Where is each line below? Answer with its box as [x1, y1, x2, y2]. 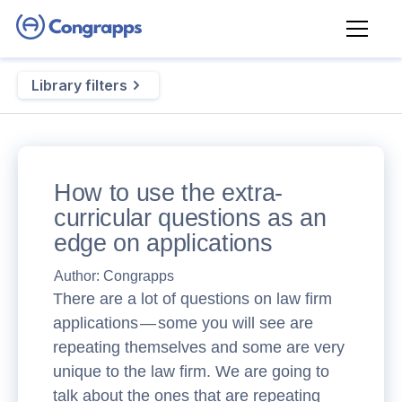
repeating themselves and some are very [53, 338, 345, 356]
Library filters [31, 76, 127, 94]
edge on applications [54, 230, 273, 257]
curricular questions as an [54, 205, 327, 232]
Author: [54, 268, 103, 284]
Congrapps [103, 268, 174, 284]
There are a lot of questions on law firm [53, 290, 332, 308]
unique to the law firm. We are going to [53, 363, 329, 380]
